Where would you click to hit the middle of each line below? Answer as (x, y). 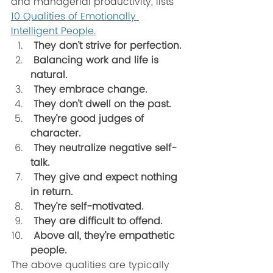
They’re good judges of (89, 119)
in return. (55, 192)
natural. (50, 75)
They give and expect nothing (105, 178)
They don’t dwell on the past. (101, 105)
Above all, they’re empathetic (104, 236)
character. (57, 134)
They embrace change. (90, 90)
